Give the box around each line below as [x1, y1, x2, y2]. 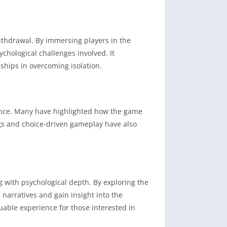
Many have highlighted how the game [14, 106, 142, 117]
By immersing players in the [35, 35, 131, 46]
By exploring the [93, 177, 148, 187]
